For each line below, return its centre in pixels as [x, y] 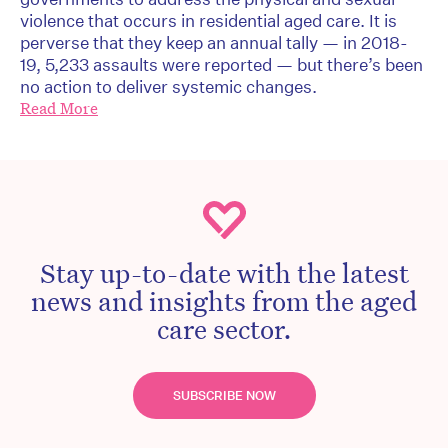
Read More [59, 109]
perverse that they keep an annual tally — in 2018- [214, 43]
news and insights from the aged [224, 300]
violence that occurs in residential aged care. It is [208, 21]
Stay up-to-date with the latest [224, 272]
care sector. [224, 328]
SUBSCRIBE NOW [224, 396]
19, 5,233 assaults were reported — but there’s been [221, 65]
